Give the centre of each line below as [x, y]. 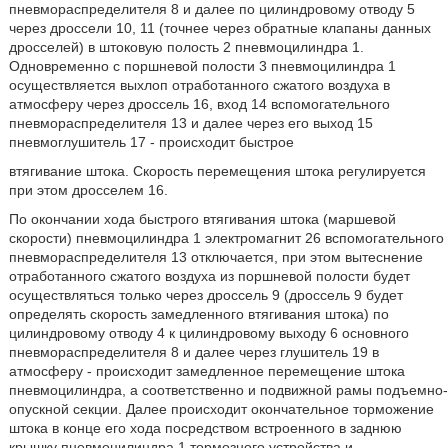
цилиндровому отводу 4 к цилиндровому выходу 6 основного [208, 333]
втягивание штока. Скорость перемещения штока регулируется [217, 171]
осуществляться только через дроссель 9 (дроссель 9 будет [205, 295]
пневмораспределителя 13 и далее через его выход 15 [190, 123]
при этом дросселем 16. [88, 190]
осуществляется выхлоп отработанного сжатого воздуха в [199, 85]
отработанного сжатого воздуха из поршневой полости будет [209, 276]
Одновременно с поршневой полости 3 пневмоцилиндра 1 [202, 66]
